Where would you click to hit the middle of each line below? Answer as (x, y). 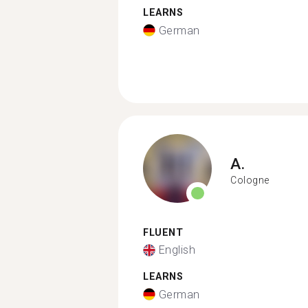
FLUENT (163, 232)
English (177, 250)
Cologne (250, 180)
